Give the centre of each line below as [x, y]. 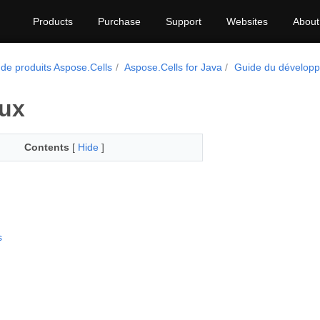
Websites [247, 21]
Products [53, 21]
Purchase [119, 21]
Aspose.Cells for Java [173, 67]
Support [184, 21]
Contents [46, 147]
